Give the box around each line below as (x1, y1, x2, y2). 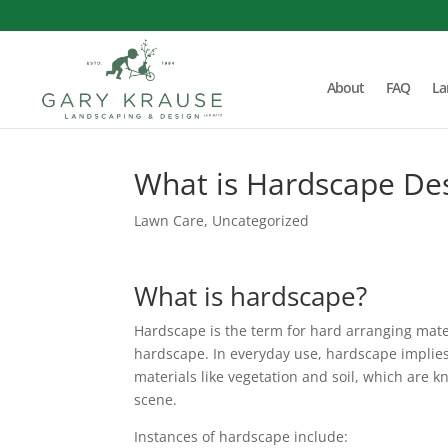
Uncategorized (212, 211, 310, 230)
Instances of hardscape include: (134, 427, 349, 446)
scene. (134, 390, 178, 409)
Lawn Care (134, 211, 205, 230)
